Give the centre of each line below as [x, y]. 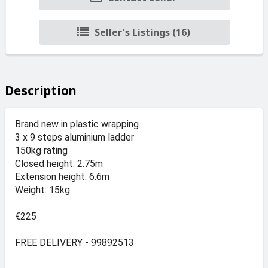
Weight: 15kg [42, 190]
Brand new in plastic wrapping [77, 124]
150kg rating [41, 150]
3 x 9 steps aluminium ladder [74, 137]
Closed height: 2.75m [59, 163]
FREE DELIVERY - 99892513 [74, 242]
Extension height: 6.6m [62, 176]
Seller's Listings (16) [142, 32]
